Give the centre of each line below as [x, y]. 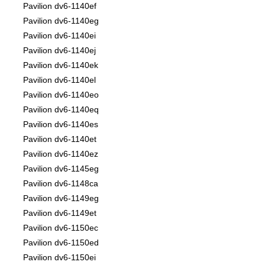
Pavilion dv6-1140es [61, 125]
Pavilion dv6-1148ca [61, 184]
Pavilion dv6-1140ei [59, 36]
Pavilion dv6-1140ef [60, 6]
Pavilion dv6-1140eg [61, 21]
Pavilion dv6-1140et [60, 139]
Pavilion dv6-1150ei [59, 258]
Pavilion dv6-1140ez [61, 154]
